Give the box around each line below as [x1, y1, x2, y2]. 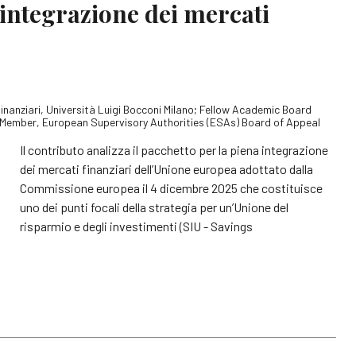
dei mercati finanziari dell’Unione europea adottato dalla [20, 161, 314, 176]
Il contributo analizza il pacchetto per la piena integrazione [20, 141, 329, 157]
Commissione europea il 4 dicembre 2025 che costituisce [20, 180, 323, 195]
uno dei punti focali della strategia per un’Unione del [20, 199, 289, 215]
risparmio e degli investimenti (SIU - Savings [20, 218, 253, 234]
